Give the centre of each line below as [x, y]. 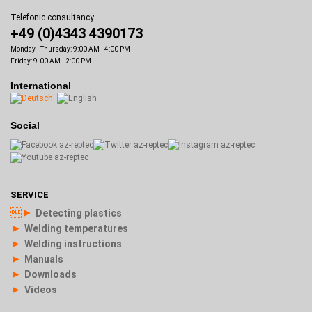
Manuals [44, 259]
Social [25, 125]
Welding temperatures [76, 228]
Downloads [50, 274]
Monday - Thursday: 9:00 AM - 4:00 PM [70, 49]
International [41, 85]
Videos [41, 289]
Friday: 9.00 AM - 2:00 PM [51, 61]
